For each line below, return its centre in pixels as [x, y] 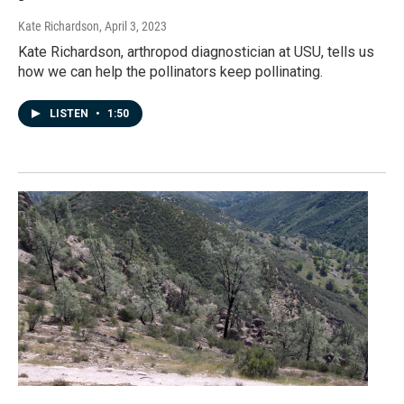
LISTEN [70, 113]
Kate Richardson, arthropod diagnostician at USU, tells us [196, 51]
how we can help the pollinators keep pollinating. [170, 71]
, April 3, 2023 [133, 26]
